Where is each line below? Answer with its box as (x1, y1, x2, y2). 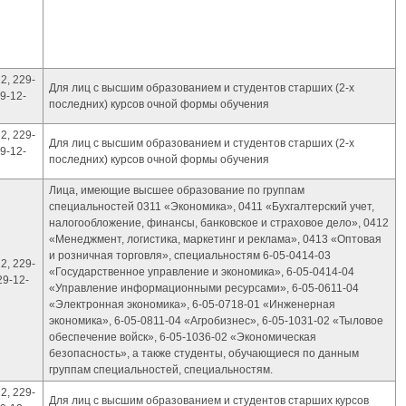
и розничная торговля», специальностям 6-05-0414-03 (49, 249, 331, 262)
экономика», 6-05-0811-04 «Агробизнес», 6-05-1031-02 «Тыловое (49, 314, 383, 327)
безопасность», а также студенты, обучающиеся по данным (49, 347, 359, 360)
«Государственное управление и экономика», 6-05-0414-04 (49, 266, 354, 278)
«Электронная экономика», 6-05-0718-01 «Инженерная (49, 298, 335, 311)
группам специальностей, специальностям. (49, 363, 273, 376)
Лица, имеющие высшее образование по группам (49, 184, 304, 197)
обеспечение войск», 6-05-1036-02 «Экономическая (49, 331, 316, 343)
